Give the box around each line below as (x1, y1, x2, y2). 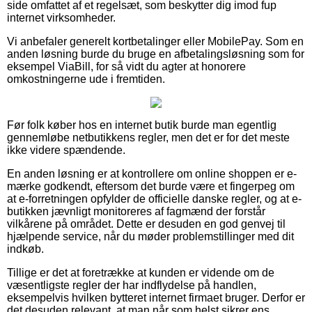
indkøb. (7, 242, 44, 255)
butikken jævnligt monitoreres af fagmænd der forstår (7, 205, 265, 217)
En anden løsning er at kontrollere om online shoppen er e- (7, 167, 297, 180)
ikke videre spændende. (7, 143, 125, 156)
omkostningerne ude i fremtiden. (7, 72, 165, 85)
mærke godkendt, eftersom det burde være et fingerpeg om (7, 180, 295, 192)
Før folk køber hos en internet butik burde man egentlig (7, 118, 276, 131)
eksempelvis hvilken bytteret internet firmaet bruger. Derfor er (7, 291, 305, 304)
